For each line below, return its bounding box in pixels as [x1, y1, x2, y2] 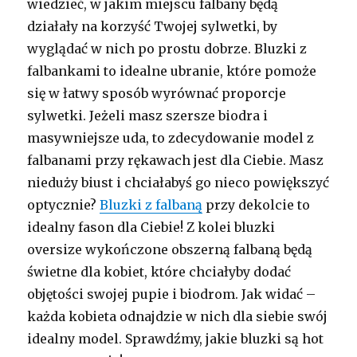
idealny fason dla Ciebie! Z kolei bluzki [27, 218, 276, 235]
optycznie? [27, 196, 100, 213]
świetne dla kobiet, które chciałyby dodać [27, 263, 292, 280]
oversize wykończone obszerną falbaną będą [27, 241, 313, 257]
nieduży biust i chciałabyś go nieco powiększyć [27, 174, 330, 190]
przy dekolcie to [202, 196, 311, 213]
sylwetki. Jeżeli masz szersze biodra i [27, 107, 269, 124]
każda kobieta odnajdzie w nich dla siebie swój [27, 308, 328, 324]
